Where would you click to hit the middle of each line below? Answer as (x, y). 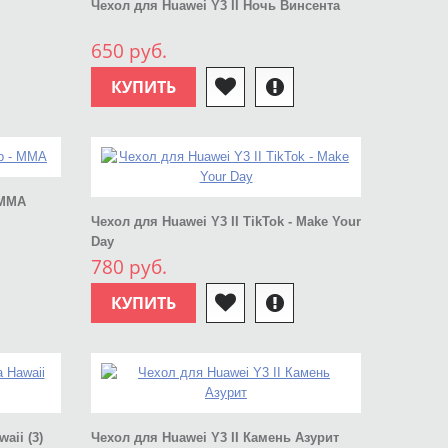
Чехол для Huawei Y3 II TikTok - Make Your (226, 221)
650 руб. (129, 51)
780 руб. (129, 267)
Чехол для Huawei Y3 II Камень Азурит (215, 437)
